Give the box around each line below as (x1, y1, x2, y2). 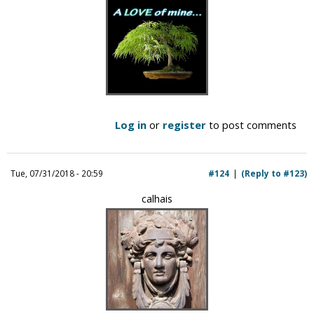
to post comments (206, 117, 296, 132)
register (163, 117, 206, 132)
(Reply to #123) (241, 167, 307, 179)
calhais (142, 191, 172, 205)
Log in (115, 117, 146, 132)
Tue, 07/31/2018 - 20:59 (11, 167, 103, 179)
